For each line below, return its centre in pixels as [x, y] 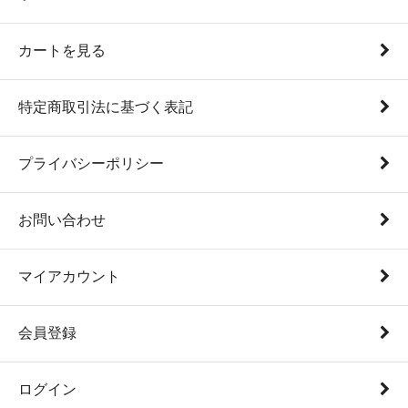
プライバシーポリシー [91, 163]
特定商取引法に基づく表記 [106, 107]
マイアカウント [69, 276]
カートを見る [62, 50]
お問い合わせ [62, 219]
